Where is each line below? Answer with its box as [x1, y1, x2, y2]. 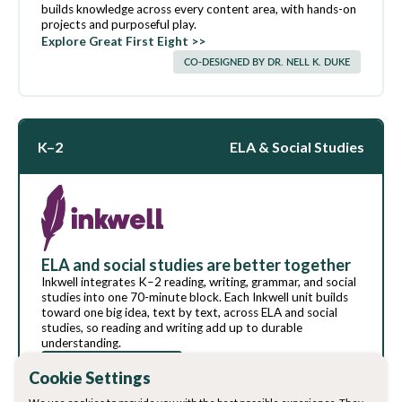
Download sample [56, 363, 168, 379]
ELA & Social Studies [230, 137, 364, 155]
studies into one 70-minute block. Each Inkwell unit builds [41, 289, 348, 304]
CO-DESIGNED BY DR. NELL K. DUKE [184, 55, 350, 67]
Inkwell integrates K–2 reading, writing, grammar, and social [41, 274, 356, 289]
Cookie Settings [28, 368, 151, 388]
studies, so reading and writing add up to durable [41, 319, 302, 335]
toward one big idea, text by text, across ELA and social [41, 304, 337, 319]
